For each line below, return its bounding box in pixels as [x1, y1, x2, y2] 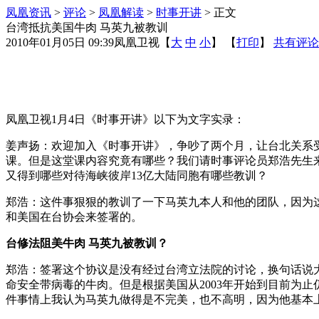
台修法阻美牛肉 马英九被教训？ [6, 237, 168, 249]
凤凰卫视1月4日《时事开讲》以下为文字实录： [6, 113, 245, 125]
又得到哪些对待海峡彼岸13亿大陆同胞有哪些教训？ [6, 169, 268, 182]
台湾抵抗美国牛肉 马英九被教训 [6, 21, 168, 33]
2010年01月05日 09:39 [6, 36, 114, 48]
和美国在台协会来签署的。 [6, 211, 142, 223]
